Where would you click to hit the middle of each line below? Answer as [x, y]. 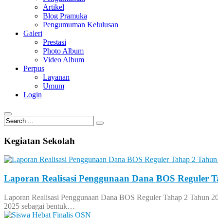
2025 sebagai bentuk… [39, 206]
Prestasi [54, 42]
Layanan [56, 77]
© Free [13, 129]
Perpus [34, 68]
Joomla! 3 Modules [44, 129]
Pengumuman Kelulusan [81, 25]
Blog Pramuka [65, 16]
